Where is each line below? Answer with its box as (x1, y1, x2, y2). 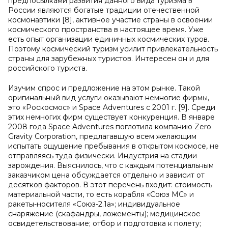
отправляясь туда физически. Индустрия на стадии (8, 151, 197, 160)
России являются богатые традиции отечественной (8, 6, 199, 15)
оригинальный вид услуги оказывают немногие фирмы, (8, 93, 209, 102)
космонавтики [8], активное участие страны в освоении (8, 15, 213, 24)
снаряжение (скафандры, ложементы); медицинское (8, 209, 201, 218)
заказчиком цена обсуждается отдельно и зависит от (8, 170, 205, 180)
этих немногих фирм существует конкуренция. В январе (8, 112, 215, 122)
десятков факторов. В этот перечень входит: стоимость (8, 180, 212, 189)
